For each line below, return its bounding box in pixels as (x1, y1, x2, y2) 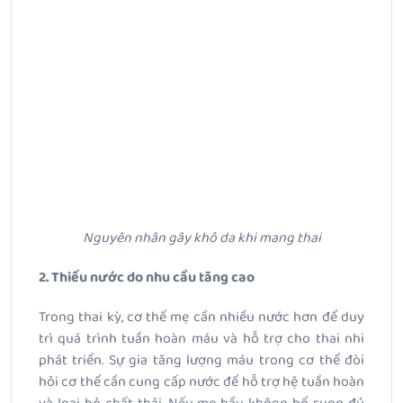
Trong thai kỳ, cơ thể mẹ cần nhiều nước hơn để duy (39, 306, 364, 329)
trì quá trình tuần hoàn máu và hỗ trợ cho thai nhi (39, 327, 364, 351)
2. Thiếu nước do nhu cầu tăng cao (39, 266, 255, 290)
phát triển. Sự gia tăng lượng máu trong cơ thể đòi (39, 349, 364, 372)
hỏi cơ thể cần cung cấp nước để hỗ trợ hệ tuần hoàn (39, 371, 364, 394)
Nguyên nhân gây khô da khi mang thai (82, 227, 321, 250)
